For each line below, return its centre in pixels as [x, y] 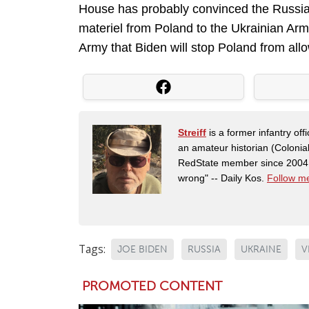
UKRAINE [261, 250]
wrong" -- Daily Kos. [222, 178]
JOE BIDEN [142, 250]
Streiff [192, 133]
